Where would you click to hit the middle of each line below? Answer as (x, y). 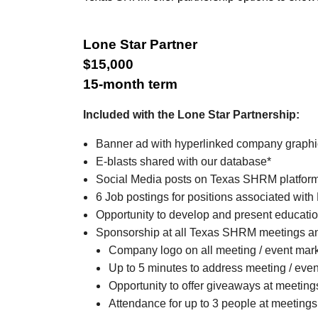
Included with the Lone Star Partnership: (191, 115)
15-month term (130, 84)
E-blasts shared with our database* (183, 161)
